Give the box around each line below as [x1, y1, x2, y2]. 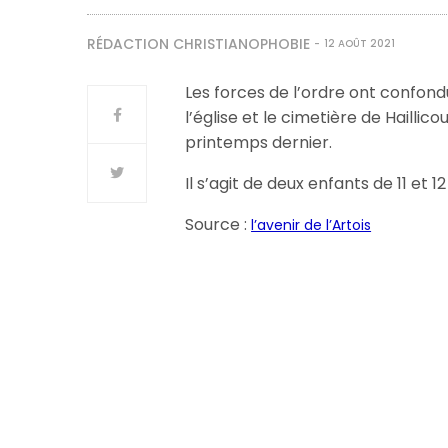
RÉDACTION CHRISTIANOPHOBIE [87, 34, 310, 54]
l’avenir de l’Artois [251, 215, 372, 235]
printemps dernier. [185, 131, 333, 154]
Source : [185, 213, 252, 236]
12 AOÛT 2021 [324, 36, 395, 51]
